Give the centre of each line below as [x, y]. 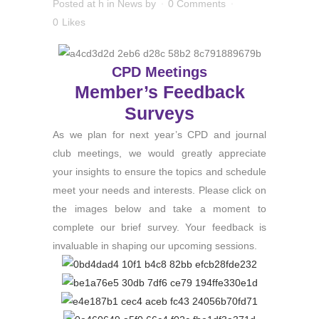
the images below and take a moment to [159, 209]
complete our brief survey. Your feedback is [159, 227]
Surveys [159, 113]
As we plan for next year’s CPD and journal [159, 135]
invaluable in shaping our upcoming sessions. [155, 246]
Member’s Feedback [159, 92]
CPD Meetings [159, 72]
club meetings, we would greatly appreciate [159, 153]
